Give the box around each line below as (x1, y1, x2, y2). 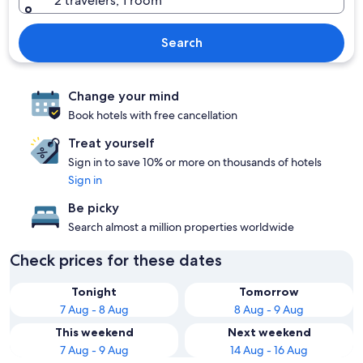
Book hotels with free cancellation (68, 108, 237, 122)
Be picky (68, 200, 119, 216)
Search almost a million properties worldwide (68, 220, 294, 234)
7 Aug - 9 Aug (59, 343, 129, 357)
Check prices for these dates (10, 250, 222, 270)
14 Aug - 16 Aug (230, 343, 308, 357)
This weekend (54, 325, 134, 340)
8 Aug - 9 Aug (234, 302, 304, 317)
